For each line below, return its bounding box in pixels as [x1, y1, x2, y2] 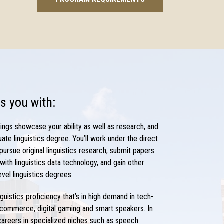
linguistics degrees [13, 170, 72, 180]
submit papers [110, 146, 155, 156]
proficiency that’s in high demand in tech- [26, 192, 154, 202]
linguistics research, [46, 146, 108, 156]
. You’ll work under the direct [69, 134, 158, 144]
